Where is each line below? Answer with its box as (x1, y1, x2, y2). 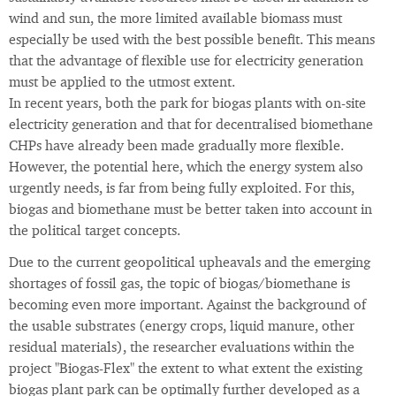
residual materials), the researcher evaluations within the (9, 341, 354, 356)
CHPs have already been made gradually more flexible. (9, 140, 344, 155)
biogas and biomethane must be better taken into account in (9, 203, 372, 218)
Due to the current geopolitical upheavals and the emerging (9, 256, 370, 271)
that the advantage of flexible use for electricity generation (9, 55, 363, 70)
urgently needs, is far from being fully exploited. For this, (9, 182, 354, 197)
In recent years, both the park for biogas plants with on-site (9, 97, 366, 112)
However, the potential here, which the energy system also (9, 161, 363, 176)
